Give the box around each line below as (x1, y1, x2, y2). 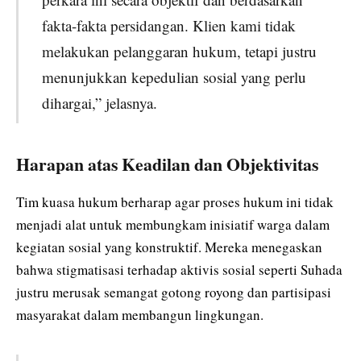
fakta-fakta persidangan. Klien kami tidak (41, 15, 296, 35)
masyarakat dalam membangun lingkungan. (16, 305, 263, 324)
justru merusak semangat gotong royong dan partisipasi (16, 282, 331, 301)
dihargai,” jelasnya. (41, 92, 157, 113)
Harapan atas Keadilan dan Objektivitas (16, 151, 318, 177)
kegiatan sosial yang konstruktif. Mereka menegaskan (16, 237, 322, 256)
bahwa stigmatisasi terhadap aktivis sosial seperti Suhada (16, 259, 342, 279)
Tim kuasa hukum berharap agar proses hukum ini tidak (16, 192, 334, 211)
